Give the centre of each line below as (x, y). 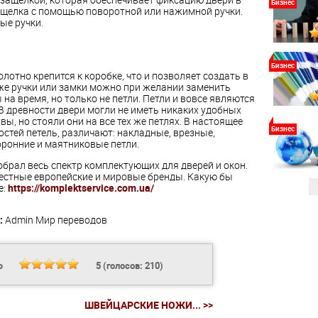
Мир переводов (71, 219)
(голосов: (122, 265)
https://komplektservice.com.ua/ (81, 187)
